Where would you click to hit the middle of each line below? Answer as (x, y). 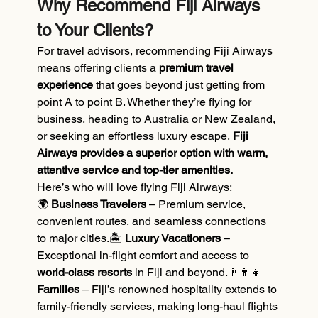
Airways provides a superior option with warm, (154, 153)
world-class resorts (85, 273)
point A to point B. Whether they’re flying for (146, 102)
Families (59, 290)
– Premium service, (198, 204)
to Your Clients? (95, 31)
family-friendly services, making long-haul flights (159, 307)
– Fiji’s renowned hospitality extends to (180, 290)
